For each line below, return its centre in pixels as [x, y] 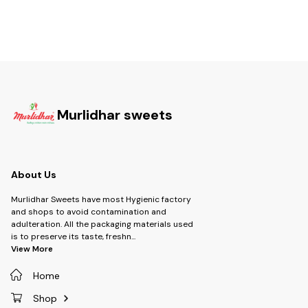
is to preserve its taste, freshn [71, 236]
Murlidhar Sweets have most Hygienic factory [101, 199]
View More [32, 249]
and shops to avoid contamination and [89, 211]
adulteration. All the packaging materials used [102, 224]
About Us [34, 175]
